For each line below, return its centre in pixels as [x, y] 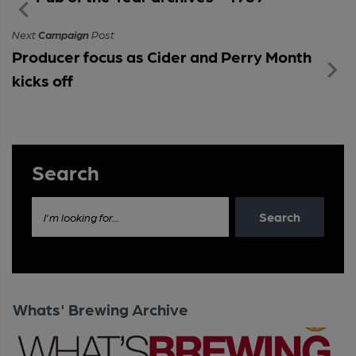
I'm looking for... [82, 217]
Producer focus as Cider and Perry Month [162, 56]
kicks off [43, 80]
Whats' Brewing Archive [101, 309]
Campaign [64, 34]
